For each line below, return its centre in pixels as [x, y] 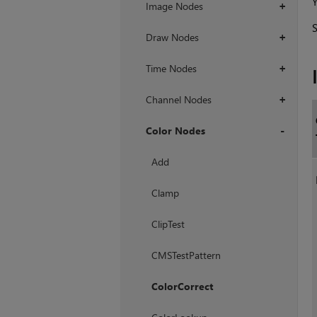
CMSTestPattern [186, 255]
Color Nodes [175, 131]
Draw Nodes [172, 38]
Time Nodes [171, 69]
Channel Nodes [178, 100]
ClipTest [168, 224]
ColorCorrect [182, 287]
